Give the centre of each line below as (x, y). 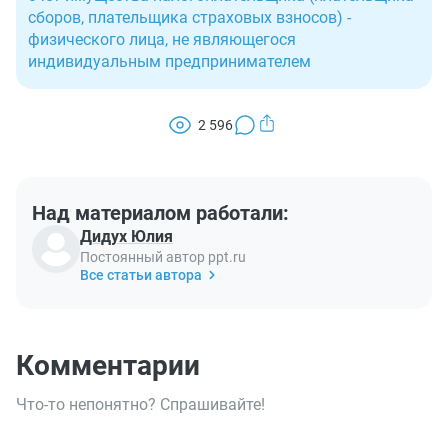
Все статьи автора (141, 275)
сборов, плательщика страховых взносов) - (189, 17)
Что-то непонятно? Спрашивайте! (140, 404)
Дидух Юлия (126, 236)
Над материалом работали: (160, 213)
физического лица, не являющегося (162, 39)
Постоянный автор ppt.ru (163, 257)
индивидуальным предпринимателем (169, 61)
